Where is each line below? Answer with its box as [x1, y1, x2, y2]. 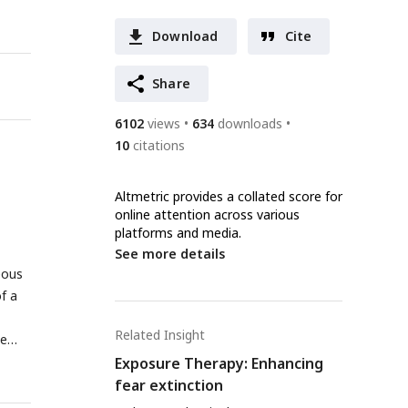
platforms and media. [115, 224, 241, 241]
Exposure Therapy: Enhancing [115, 353, 323, 373]
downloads [218, 115, 282, 132]
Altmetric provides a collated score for [115, 188, 342, 205]
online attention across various [115, 206, 300, 223]
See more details [115, 245, 225, 262]
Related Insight [115, 326, 205, 343]
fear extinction [115, 375, 223, 395]
